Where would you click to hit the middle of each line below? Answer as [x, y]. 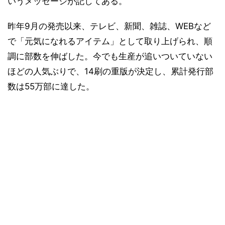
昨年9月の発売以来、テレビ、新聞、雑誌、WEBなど [109, 26]
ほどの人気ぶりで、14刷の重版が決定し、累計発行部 [110, 71]
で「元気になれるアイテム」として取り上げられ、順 [110, 41]
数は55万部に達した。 [51, 86]
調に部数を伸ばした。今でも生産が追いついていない [110, 56]
